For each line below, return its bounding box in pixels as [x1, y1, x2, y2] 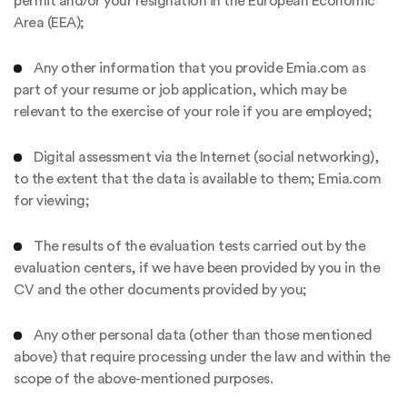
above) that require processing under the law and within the [14, 350, 391, 364]
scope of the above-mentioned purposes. [14, 372, 273, 386]
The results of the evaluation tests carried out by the [34, 239, 365, 253]
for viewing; [14, 194, 89, 208]
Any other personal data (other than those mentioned [34, 328, 372, 342]
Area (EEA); [14, 15, 84, 30]
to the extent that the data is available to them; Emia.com [14, 172, 381, 186]
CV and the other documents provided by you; [14, 283, 307, 297]
